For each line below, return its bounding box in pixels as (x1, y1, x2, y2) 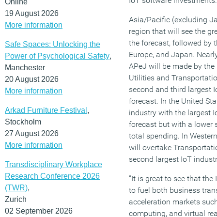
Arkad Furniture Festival (5, 106, 87, 114)
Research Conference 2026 (5, 171, 100, 180)
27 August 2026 (5, 129, 59, 138)
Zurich (5, 195, 27, 203)
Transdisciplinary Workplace (5, 160, 102, 169)
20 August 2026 (5, 75, 59, 83)
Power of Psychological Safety (5, 51, 109, 60)
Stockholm (5, 117, 41, 126)
